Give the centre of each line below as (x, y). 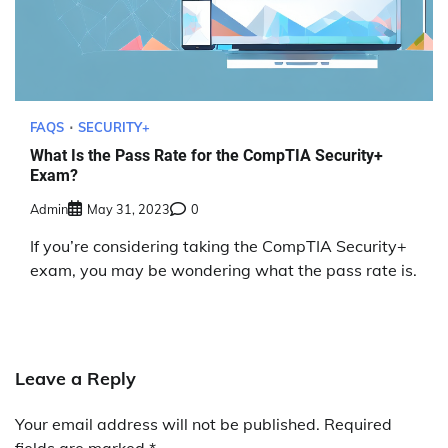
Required (358, 423)
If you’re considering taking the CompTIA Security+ (218, 245)
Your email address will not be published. (167, 423)
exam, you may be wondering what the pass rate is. (223, 269)
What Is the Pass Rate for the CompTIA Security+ (206, 156)
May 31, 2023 (128, 208)
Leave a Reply (75, 378)
